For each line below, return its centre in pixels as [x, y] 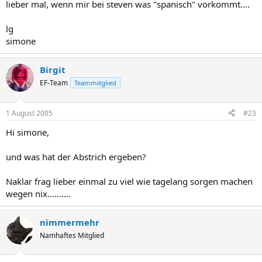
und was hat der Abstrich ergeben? [76, 156]
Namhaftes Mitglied [72, 235]
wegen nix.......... [38, 193]
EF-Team [54, 83]
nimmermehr [70, 222]
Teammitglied [95, 83]
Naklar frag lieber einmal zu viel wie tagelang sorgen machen [129, 181]
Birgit [53, 70]
